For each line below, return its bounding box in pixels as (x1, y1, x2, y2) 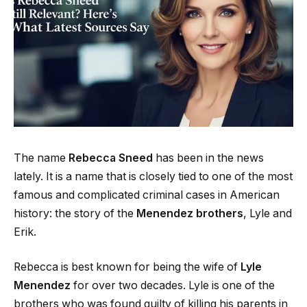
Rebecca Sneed (69, 151, 153, 164)
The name (14, 151, 69, 164)
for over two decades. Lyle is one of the (71, 279, 275, 293)
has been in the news (153, 151, 264, 164)
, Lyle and (243, 206, 292, 220)
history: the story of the (14, 206, 136, 220)
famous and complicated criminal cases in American (14, 188, 280, 201)
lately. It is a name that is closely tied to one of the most (14, 169, 293, 183)
